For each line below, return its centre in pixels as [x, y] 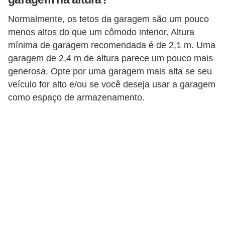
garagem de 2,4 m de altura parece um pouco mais [110, 58]
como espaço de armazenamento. [76, 97]
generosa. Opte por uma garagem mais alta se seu [110, 71]
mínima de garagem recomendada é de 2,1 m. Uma [112, 45]
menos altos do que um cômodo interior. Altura [101, 32]
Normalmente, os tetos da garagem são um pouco [108, 19]
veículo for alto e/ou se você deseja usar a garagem [112, 84]
